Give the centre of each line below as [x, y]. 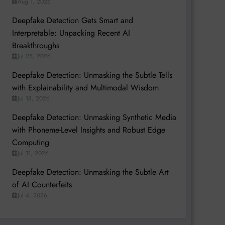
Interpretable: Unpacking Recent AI [71, 33]
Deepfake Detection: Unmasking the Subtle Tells [92, 75]
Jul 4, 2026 [32, 195]
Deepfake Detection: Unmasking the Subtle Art [90, 172]
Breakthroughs [35, 45]
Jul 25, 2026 [34, 56]
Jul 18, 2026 [33, 98]
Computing [30, 142]
